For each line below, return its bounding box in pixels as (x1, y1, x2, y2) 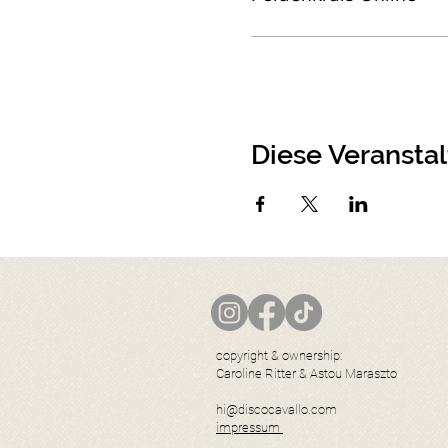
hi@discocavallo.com (216, 402, 337, 417)
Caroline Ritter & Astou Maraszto (216, 366, 397, 381)
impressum (216, 420, 283, 435)
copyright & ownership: (216, 348, 345, 363)
